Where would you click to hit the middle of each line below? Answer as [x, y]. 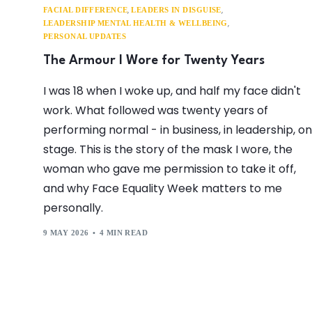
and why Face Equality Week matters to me [163, 188]
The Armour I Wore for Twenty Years [154, 60]
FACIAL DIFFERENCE [86, 9]
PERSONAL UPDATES [85, 36]
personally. [73, 208]
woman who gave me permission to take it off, [170, 169]
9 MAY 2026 [66, 233]
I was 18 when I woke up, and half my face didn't [172, 91]
